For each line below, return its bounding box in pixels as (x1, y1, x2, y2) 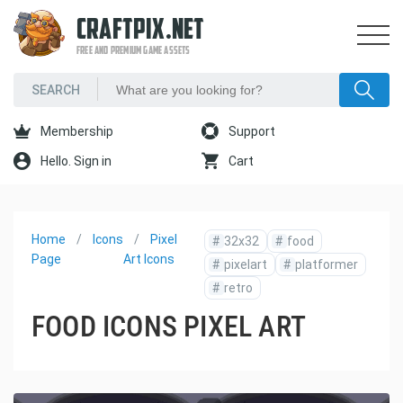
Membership (38, 124, 113, 139)
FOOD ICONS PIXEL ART (31, 309, 306, 344)
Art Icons (123, 252, 175, 266)
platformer (295, 257, 358, 272)
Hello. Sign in (38, 154, 112, 168)
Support (226, 124, 275, 139)
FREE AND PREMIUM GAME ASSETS (76, 46, 191, 57)
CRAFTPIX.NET (76, 17, 205, 46)
